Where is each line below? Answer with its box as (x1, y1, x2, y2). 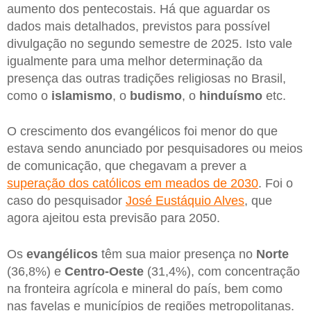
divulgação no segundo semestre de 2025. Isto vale (7, 36, 292, 51)
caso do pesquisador (7, 194, 126, 208)
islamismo (51, 88, 112, 103)
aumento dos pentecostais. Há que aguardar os (7, 1, 270, 16)
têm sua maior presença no (98, 247, 256, 262)
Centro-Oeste (65, 264, 144, 279)
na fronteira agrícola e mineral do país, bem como (7, 282, 283, 296)
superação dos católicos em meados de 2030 (7, 176, 258, 191)
